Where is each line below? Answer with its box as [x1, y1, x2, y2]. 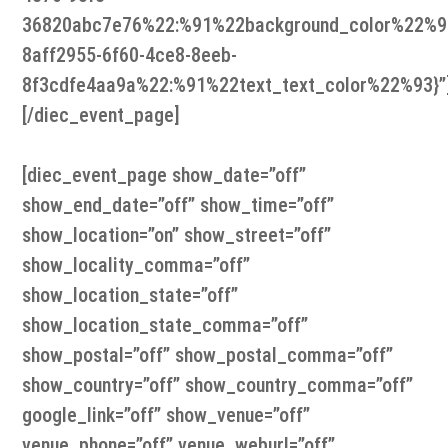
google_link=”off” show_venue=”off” [22, 403, 311, 428]
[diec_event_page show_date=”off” [22, 163, 307, 188]
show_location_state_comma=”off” [22, 313, 309, 338]
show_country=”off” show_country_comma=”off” [22, 373, 414, 398]
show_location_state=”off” [22, 283, 239, 308]
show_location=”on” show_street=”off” [22, 223, 332, 248]
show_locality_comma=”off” [22, 253, 251, 278]
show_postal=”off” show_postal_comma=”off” [22, 343, 394, 368]
